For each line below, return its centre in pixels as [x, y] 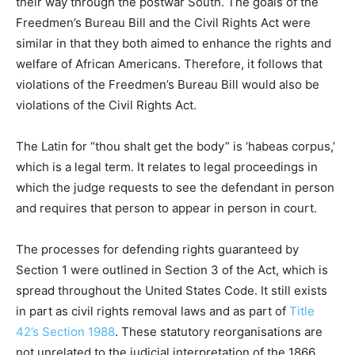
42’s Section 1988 [65, 332]
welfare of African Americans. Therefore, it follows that [169, 64]
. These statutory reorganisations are [219, 332]
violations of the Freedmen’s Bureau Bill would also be [168, 85]
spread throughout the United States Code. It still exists [172, 291]
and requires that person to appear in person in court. [166, 208]
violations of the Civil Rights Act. [106, 105]
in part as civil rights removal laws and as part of [153, 311]
